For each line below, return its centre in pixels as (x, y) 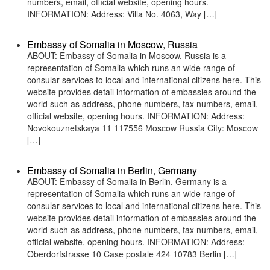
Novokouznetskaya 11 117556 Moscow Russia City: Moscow (143, 128)
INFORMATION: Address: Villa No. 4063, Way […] (122, 14)
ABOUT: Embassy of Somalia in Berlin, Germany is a (127, 181)
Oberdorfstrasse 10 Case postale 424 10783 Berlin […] (132, 254)
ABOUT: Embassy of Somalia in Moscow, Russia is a (127, 55)
